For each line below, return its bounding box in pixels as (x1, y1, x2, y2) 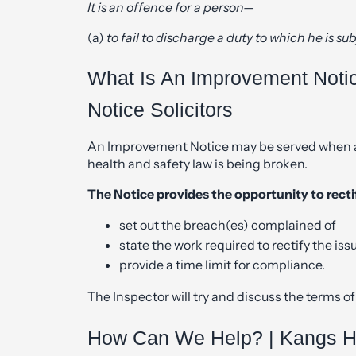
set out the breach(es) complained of (119, 217, 336, 234)
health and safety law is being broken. (87, 156, 308, 172)
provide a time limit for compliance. (119, 257, 325, 273)
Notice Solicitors (87, 99, 233, 122)
